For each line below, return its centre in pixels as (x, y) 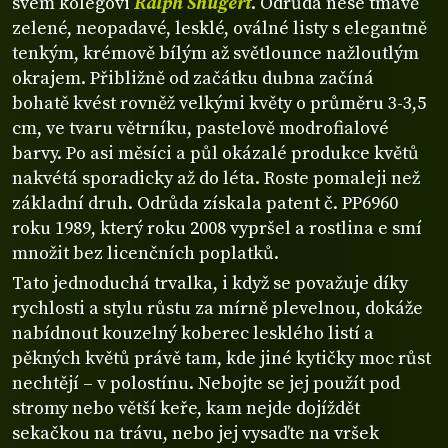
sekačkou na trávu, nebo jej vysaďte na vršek (195, 433)
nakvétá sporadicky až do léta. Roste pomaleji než (216, 178)
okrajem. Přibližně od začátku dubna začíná (193, 78)
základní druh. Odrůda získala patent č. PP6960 (205, 203)
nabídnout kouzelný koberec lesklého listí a (193, 333)
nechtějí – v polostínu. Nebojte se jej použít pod (206, 383)
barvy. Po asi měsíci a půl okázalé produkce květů (215, 153)
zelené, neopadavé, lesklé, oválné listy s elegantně (219, 28)
